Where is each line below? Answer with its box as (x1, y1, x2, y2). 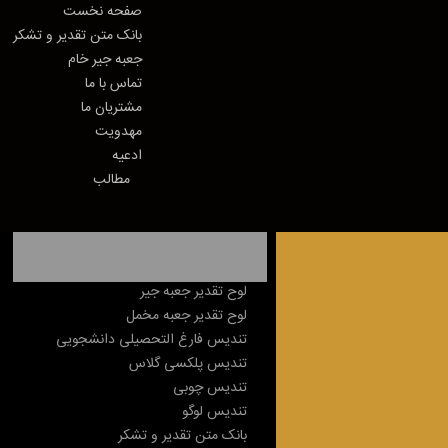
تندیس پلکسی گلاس (129, 352, 248, 376)
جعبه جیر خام (68, 48, 143, 72)
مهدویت (95, 120, 143, 144)
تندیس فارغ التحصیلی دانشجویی (56, 328, 248, 352)
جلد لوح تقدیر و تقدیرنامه (104, 256, 248, 280)
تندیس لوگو (182, 400, 248, 424)
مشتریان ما (81, 96, 143, 120)
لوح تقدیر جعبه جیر (140, 280, 248, 304)
